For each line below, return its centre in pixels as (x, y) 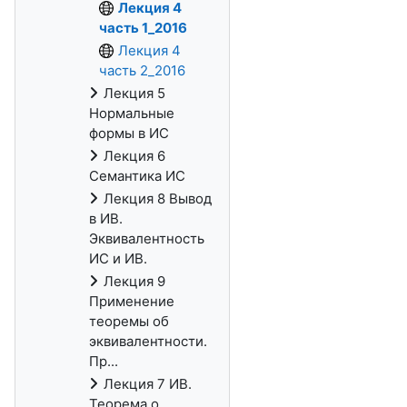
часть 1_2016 (143, 28)
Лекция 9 (134, 281)
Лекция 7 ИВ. (148, 384)
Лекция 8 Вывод (158, 199)
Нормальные (132, 113)
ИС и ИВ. (118, 258)
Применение (132, 301)
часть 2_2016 (142, 70)
